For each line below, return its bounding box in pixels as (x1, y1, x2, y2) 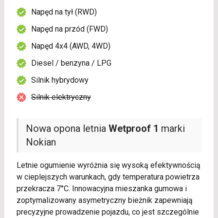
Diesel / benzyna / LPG (31, 58, 111, 68)
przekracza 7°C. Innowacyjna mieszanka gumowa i (16, 184, 187, 194)
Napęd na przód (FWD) (31, 24, 108, 34)
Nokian (25, 136, 56, 148)
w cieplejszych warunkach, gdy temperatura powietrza (16, 172, 200, 182)
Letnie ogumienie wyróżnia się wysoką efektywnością (16, 161, 200, 170)
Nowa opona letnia (25, 123, 109, 135)
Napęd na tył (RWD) (31, 7, 97, 17)
